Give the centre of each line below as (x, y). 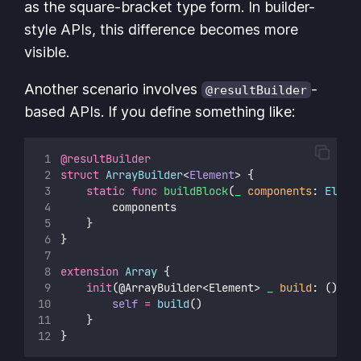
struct (80, 174)
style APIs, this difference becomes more (162, 29)
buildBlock (196, 191)
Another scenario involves (113, 89)
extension (90, 271)
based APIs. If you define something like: (160, 111)
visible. (47, 52)
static (106, 191)
